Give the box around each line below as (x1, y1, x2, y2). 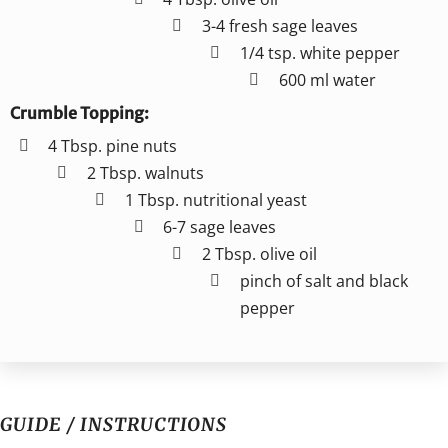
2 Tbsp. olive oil (201, 242, 317, 265)
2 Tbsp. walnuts (86, 161, 204, 184)
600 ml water (278, 68, 376, 91)
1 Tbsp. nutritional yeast (125, 188, 308, 211)
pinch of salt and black (240, 269, 409, 292)
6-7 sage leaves (163, 215, 277, 238)
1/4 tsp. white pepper (240, 41, 401, 64)
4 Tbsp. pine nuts (48, 134, 178, 157)
